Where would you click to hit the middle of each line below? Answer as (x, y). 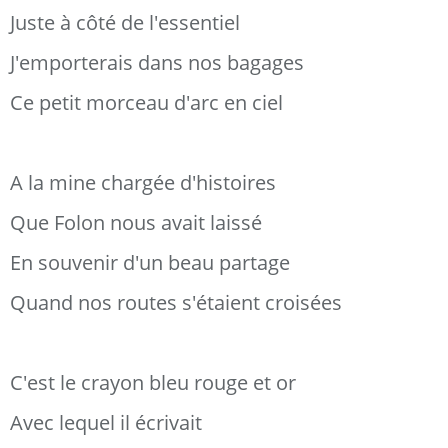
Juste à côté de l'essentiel (125, 22)
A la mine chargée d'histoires (143, 182)
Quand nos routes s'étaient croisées (176, 302)
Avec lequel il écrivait (106, 422)
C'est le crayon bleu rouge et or (153, 382)
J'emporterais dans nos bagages (157, 62)
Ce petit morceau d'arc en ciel (146, 102)
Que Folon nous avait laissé (136, 222)
